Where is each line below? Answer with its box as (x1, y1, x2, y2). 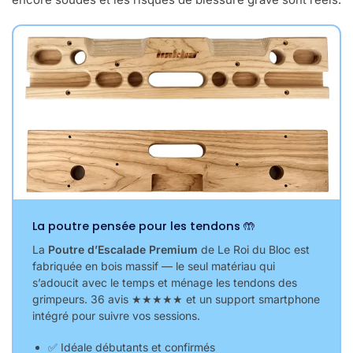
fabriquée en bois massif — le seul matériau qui (32, 258, 275, 273)
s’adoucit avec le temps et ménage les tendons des (32, 275, 297, 289)
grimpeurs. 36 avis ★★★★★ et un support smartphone (32, 292, 320, 306)
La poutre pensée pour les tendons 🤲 (32, 217, 255, 234)
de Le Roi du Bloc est (198, 242, 310, 256)
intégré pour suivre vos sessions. (32, 308, 200, 322)
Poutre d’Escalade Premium (48, 242, 198, 256)
